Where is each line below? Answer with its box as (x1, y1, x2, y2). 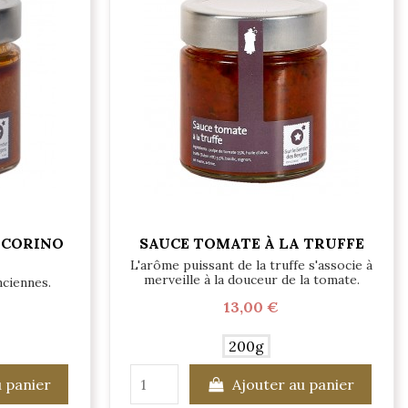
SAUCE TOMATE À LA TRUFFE (138, 233, 364, 252)
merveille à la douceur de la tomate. (143, 271, 360, 289)
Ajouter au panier (232, 375, 355, 394)
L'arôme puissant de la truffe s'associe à (130, 257, 373, 274)
